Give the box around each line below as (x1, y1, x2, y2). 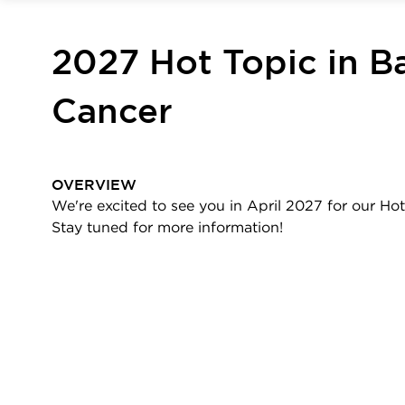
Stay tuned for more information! (52, 221, 283, 235)
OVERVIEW (52, 178, 137, 193)
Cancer (52, 96, 173, 130)
